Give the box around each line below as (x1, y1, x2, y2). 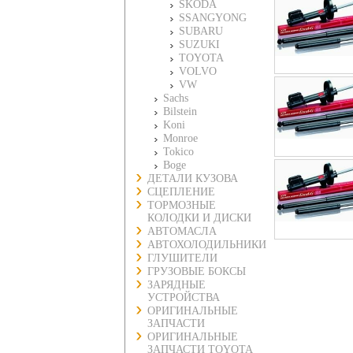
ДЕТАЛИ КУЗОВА (147, 173, 238, 184)
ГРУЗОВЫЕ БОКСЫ (147, 266, 246, 277)
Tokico (163, 146, 194, 158)
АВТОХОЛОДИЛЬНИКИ (147, 239, 266, 251)
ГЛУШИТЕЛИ (147, 252, 217, 264)
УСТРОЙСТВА (147, 292, 220, 303)
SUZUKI (179, 39, 220, 50)
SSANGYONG (179, 12, 247, 24)
